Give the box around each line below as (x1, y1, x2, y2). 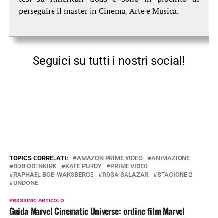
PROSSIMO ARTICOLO (9, 198, 64, 204)
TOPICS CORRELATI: (9, 154, 68, 162)
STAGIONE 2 (157, 171, 192, 179)
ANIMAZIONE (151, 154, 190, 162)
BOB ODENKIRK (13, 163, 56, 170)
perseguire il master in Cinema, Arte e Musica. (18, 5, 179, 16)
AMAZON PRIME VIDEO (76, 154, 143, 162)
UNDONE (13, 179, 38, 187)
